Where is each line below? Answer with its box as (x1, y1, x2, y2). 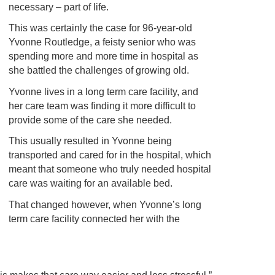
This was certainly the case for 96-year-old (8, 23, 192, 34)
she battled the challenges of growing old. (8, 65, 189, 76)
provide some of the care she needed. (8, 114, 172, 125)
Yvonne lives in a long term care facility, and (8, 86, 198, 97)
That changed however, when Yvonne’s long (8, 199, 201, 210)
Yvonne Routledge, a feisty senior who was (8, 37, 196, 48)
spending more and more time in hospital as (8, 51, 198, 62)
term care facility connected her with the (8, 213, 180, 224)
